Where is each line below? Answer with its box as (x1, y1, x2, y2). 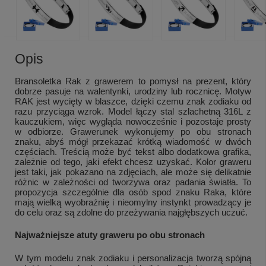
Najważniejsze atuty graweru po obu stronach (15, 229, 205, 240)
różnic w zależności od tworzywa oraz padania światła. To (15, 176, 251, 187)
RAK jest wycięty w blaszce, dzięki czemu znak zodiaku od (15, 96, 251, 106)
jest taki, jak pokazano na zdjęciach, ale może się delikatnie (15, 166, 251, 177)
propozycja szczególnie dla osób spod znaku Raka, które (15, 186, 251, 197)
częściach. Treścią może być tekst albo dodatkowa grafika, (15, 146, 251, 157)
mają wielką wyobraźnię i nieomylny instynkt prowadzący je (15, 197, 251, 207)
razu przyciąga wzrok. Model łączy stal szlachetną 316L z (15, 106, 251, 116)
